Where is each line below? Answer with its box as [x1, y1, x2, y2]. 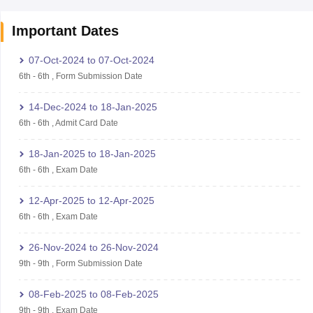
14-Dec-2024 [28, 101, 87, 112]
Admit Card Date [54, 117, 118, 128]
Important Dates [11, 22, 119, 38]
